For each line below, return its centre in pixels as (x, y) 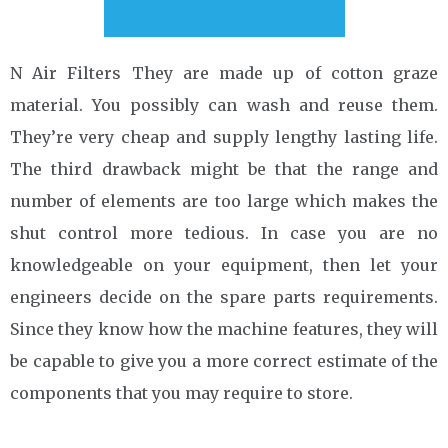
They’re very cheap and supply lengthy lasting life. (224, 136)
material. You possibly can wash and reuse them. (224, 104)
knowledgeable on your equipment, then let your (224, 264)
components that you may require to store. (181, 392)
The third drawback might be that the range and (224, 168)
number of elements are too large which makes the (224, 200)
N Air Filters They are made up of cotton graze (224, 72)
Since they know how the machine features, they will (224, 328)
